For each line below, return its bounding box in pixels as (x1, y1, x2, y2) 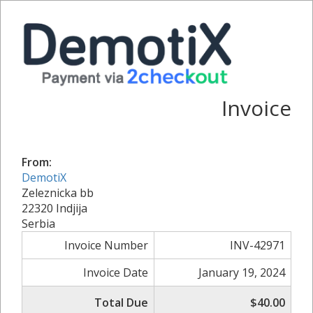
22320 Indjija (22, 200, 87, 216)
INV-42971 (230, 237, 285, 253)
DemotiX (22, 169, 66, 185)
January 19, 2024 (198, 264, 285, 280)
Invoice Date (83, 264, 148, 280)
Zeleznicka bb (22, 184, 94, 201)
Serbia (22, 215, 55, 231)
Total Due (94, 294, 148, 310)
